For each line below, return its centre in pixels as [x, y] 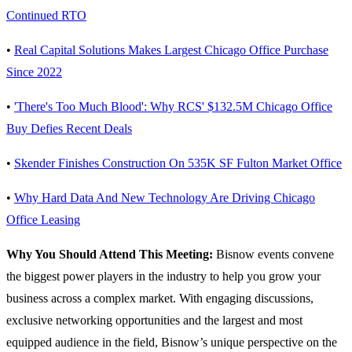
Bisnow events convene [275, 255]
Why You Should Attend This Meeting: [111, 255]
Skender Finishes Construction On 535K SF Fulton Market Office [178, 163]
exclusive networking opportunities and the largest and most [154, 321]
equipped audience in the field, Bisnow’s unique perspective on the [172, 343]
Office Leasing [43, 220]
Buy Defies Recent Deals [69, 129]
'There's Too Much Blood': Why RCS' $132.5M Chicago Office [173, 107]
